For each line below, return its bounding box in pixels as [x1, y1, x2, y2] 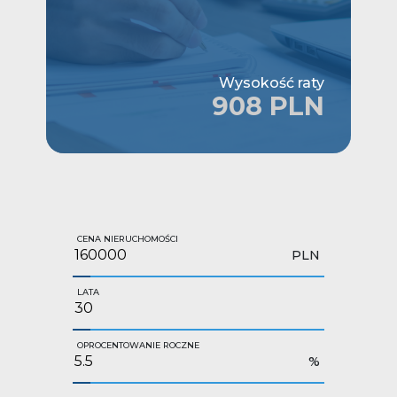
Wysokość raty [219, 74, 324, 91]
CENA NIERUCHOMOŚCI [77, 233, 178, 244]
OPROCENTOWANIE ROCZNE [77, 339, 199, 350]
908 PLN [212, 90, 324, 121]
